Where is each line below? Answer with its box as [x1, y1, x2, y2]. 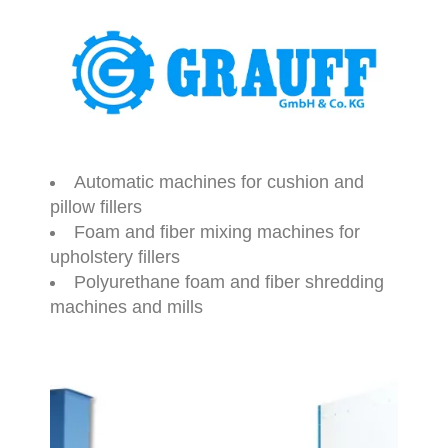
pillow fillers [50, 196, 142, 217]
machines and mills [50, 296, 203, 317]
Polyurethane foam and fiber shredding [74, 271, 384, 292]
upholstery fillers [50, 246, 180, 267]
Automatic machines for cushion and [74, 171, 364, 192]
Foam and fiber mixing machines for [74, 221, 360, 242]
